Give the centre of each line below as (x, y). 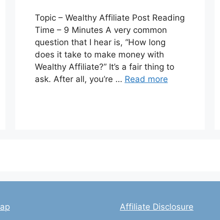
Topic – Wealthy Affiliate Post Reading (110, 18)
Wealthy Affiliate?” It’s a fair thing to (104, 67)
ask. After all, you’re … (80, 79)
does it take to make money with (99, 55)
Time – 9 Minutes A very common (101, 30)
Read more (146, 79)
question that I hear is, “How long (100, 42)
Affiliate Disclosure (157, 207)
